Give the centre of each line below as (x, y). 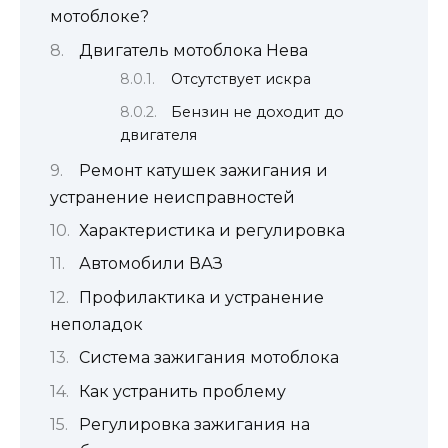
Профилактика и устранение (201, 297)
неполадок (96, 324)
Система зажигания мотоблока (209, 358)
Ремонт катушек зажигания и (203, 170)
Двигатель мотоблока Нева (193, 50)
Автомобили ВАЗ (151, 264)
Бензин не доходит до (258, 111)
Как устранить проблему (182, 391)
